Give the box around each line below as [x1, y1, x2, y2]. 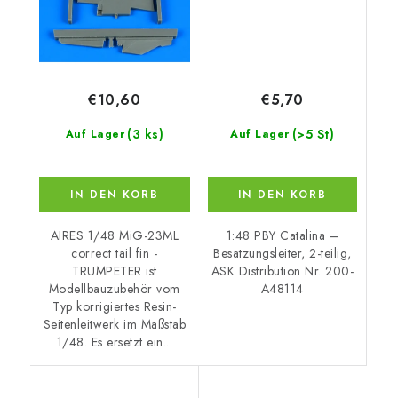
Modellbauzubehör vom [48, 280, 180, 298]
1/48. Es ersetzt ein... [56, 333, 172, 352]
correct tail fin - [71, 244, 158, 263]
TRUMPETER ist [72, 262, 157, 281]
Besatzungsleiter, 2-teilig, [213, 243, 352, 262]
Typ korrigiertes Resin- [52, 298, 177, 316]
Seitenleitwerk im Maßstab [43, 315, 186, 334]
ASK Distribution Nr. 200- [211, 261, 354, 280]
